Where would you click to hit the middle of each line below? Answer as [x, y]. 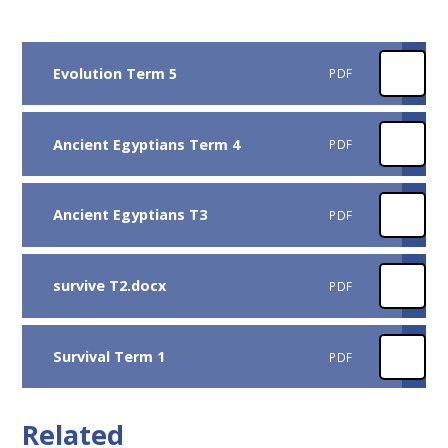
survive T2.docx [109, 286]
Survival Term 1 [108, 356]
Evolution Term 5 [114, 73]
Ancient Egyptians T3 [129, 215]
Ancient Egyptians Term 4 [146, 144]
